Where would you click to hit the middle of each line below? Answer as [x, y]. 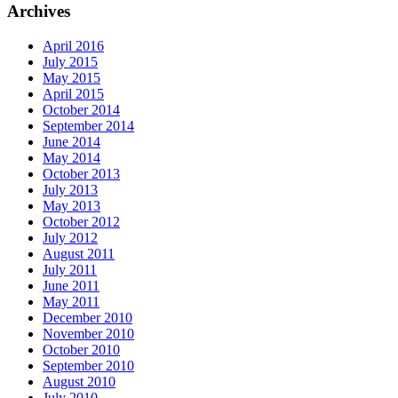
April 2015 [73, 93]
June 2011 [71, 285]
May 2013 [72, 205]
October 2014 [81, 109]
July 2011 [70, 269]
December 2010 [88, 317]
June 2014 [72, 141]
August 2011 [79, 253]
